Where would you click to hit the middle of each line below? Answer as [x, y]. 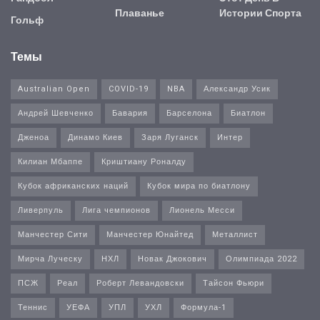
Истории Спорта [260, 13]
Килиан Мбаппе [50, 161]
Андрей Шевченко [56, 113]
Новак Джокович [172, 259]
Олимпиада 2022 [261, 259]
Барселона [189, 113]
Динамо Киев [95, 137]
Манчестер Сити [53, 234]
